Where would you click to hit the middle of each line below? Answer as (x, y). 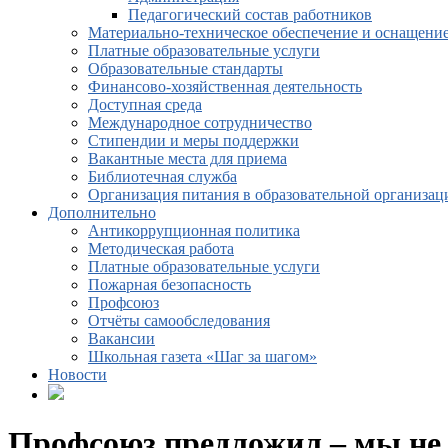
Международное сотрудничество (200, 122)
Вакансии (121, 338)
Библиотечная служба (162, 176)
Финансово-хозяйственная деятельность (225, 86)
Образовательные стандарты (185, 68)
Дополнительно (102, 212)
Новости (77, 374)
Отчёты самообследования (179, 320)
